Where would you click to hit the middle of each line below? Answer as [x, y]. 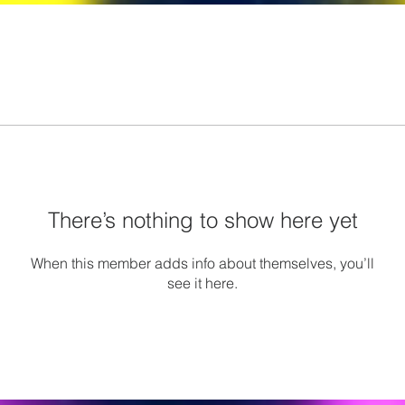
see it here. [202, 283]
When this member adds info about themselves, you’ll [202, 263]
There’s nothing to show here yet [202, 220]
